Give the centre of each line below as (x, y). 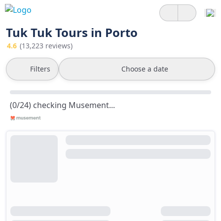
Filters (40, 69)
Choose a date (145, 69)
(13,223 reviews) (46, 46)
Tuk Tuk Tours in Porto (72, 32)
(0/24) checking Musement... (62, 105)
